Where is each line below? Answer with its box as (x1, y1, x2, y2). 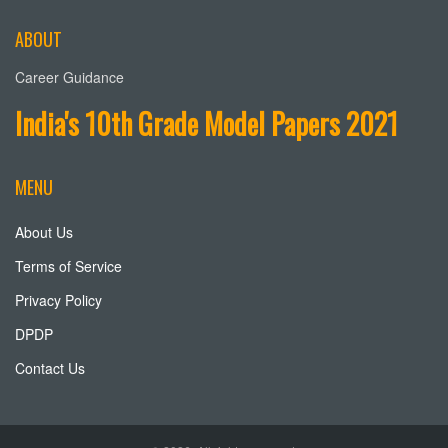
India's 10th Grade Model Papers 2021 (15, 103, 398, 144)
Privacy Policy (15, 290, 102, 310)
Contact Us (15, 358, 85, 378)
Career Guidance (15, 67, 124, 87)
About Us (15, 222, 73, 242)
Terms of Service (15, 256, 122, 276)
